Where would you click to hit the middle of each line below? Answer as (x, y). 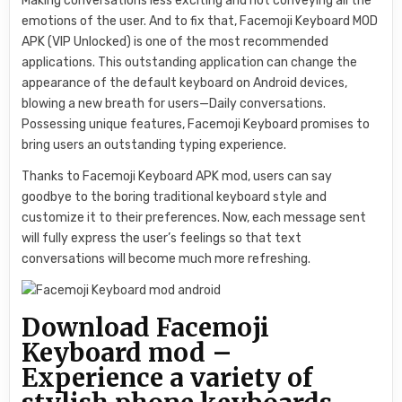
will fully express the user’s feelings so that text (162, 238)
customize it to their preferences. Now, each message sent (194, 217)
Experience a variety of (167, 378)
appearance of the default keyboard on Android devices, (185, 83)
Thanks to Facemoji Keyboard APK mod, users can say (177, 176)
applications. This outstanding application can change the (190, 62)
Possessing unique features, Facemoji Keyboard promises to (196, 124)
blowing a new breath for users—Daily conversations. (174, 103)
